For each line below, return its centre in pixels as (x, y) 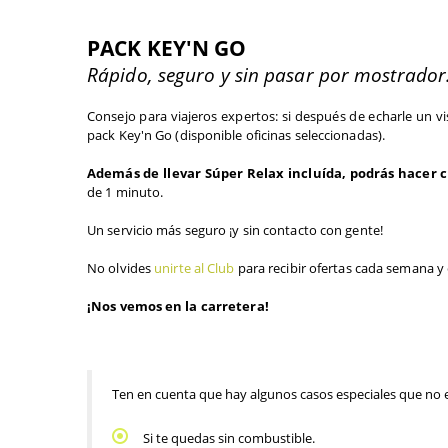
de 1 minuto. (127, 192)
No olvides (121, 268)
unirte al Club (194, 268)
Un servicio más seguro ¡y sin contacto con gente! (238, 230)
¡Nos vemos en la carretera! (178, 306)
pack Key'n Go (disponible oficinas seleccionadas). (238, 135)
